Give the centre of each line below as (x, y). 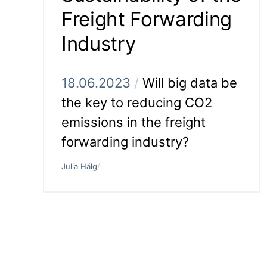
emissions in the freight (133, 122)
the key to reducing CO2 (137, 103)
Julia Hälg (79, 167)
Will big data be (188, 83)
